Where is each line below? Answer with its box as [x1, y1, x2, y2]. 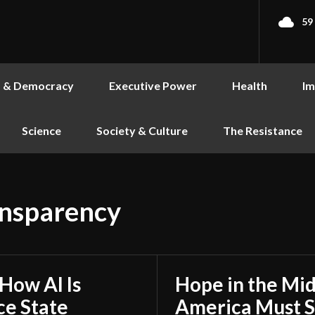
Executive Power [109, 79, 197, 92]
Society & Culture [96, 124, 188, 137]
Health [232, 79, 267, 92]
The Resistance [223, 124, 302, 137]
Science [22, 124, 61, 137]
